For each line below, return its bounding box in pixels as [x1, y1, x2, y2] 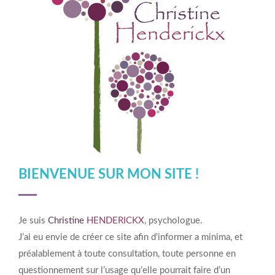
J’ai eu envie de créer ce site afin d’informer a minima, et [18, 233, 242, 242]
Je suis [18, 216, 48, 225]
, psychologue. [144, 216, 203, 225]
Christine [48, 216, 84, 225]
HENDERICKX [87, 216, 144, 225]
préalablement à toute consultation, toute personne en [18, 249, 236, 258]
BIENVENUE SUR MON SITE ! [18, 168, 199, 181]
